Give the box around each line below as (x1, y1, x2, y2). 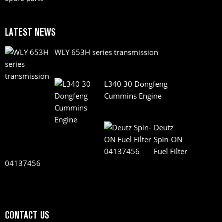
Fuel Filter (154, 146, 187, 157)
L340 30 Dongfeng (104, 79, 167, 89)
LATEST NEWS (5, 27, 55, 38)
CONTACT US (5, 210, 49, 221)
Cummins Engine (104, 91, 162, 101)
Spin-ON (154, 134, 182, 145)
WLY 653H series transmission (55, 47, 158, 57)
